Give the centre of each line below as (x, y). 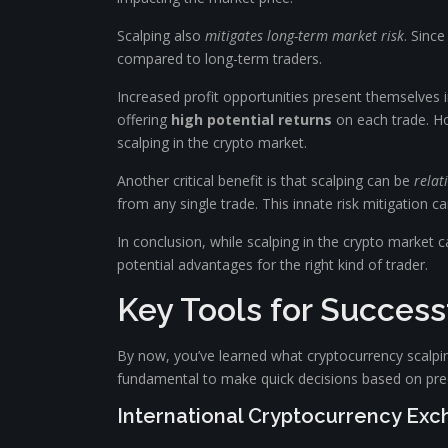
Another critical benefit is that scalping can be (265, 180)
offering (144, 119)
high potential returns (251, 119)
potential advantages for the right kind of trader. (272, 264)
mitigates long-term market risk (304, 35)
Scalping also (161, 35)
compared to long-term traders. (219, 58)
